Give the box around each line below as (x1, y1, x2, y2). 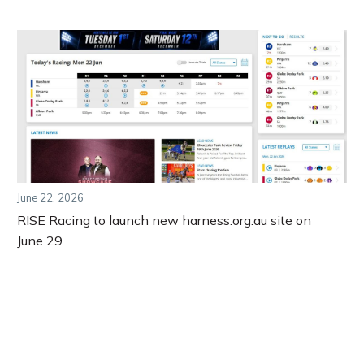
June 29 (17, 232, 63, 249)
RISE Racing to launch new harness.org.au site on (17, 211, 311, 228)
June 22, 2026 (17, 190, 84, 204)
